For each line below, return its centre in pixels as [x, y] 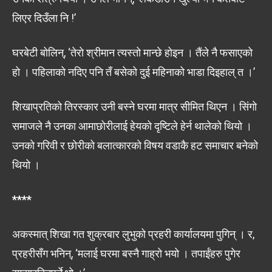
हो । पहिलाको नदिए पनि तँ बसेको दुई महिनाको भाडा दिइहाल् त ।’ [134, 72]
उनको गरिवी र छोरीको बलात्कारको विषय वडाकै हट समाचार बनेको [135, 145]
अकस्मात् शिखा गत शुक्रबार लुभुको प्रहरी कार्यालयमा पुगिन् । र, [133, 234]
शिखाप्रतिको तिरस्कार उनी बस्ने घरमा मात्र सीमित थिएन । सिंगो [134, 106]
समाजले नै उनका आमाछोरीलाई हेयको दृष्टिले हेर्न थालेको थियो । [132, 126]
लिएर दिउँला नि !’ [44, 18]
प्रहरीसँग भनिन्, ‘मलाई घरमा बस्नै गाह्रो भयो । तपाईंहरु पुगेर [126, 253]
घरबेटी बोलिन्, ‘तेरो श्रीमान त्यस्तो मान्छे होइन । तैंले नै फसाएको [132, 52]
